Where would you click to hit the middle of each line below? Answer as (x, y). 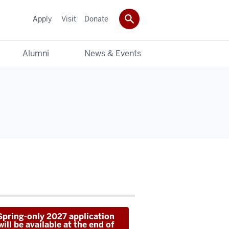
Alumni (36, 53)
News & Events (113, 53)
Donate (96, 19)
